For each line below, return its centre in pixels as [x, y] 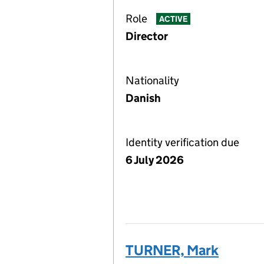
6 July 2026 [155, 160]
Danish [143, 98]
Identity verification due [182, 142]
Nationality [152, 80]
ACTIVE [173, 19]
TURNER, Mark [172, 250]
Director [147, 36]
